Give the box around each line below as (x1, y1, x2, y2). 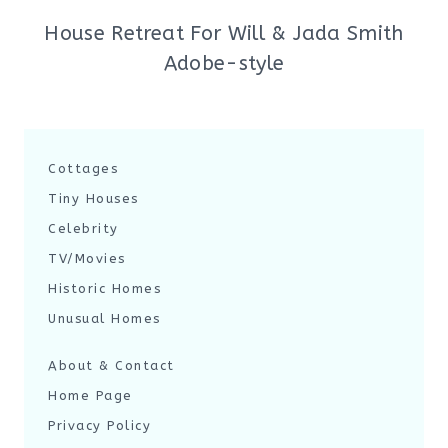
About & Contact (48, 358, 175, 373)
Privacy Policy (48, 418, 151, 433)
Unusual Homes (48, 311, 161, 326)
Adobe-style (163, 52, 285, 75)
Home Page (48, 388, 133, 403)
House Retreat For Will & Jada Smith (44, 22, 404, 45)
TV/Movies (48, 251, 126, 266)
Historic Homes (48, 281, 161, 296)
